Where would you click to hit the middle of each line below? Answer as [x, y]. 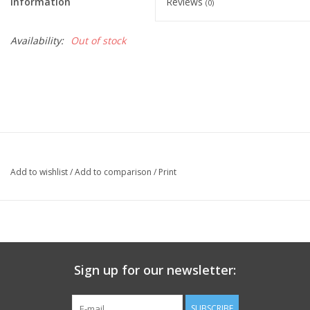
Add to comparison [114, 172]
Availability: [37, 40]
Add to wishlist [39, 172]
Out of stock [98, 40]
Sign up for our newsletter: [155, 270]
